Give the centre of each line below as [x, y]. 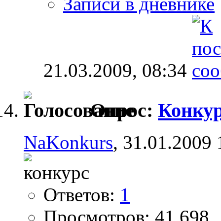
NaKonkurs [68, 142]
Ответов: [82, 194]
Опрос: [124, 110]
